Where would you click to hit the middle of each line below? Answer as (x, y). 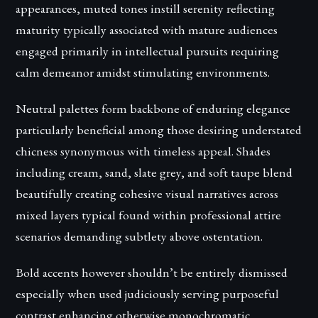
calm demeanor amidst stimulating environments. (143, 72)
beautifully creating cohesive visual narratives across (147, 193)
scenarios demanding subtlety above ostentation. (139, 236)
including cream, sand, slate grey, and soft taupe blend (154, 172)
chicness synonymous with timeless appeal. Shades (143, 150)
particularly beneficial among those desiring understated (159, 129)
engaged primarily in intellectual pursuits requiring (148, 50)
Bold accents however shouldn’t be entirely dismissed (152, 273)
